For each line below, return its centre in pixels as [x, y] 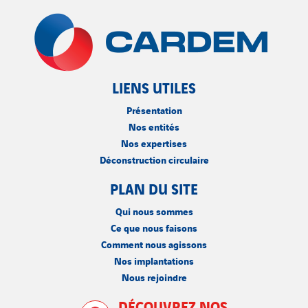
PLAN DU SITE [154, 188]
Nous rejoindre [154, 277]
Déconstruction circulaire [154, 159]
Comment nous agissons [154, 244]
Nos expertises [154, 143]
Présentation [154, 110]
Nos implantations [154, 260]
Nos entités [154, 126]
